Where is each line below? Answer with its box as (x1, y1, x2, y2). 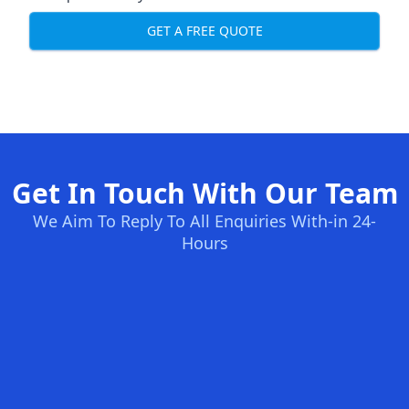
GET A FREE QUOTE (146, 22, 263, 40)
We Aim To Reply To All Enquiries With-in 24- (33, 209, 376, 232)
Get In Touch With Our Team (11, 173, 398, 212)
